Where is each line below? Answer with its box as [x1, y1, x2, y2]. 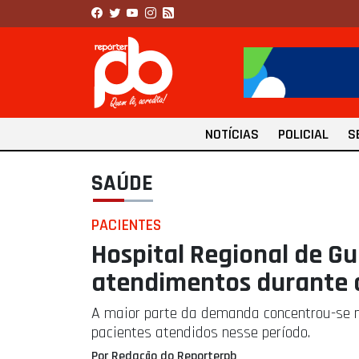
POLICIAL [278, 125, 329, 144]
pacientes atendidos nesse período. [91, 322, 310, 344]
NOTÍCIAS [205, 125, 259, 144]
